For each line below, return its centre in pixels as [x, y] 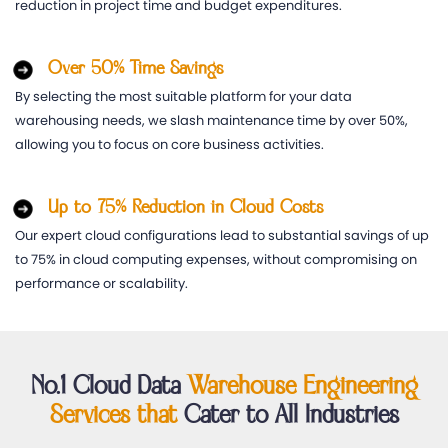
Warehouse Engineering [302, 386]
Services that [113, 415]
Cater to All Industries [287, 415]
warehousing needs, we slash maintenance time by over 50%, [211, 120]
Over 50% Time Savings [135, 68]
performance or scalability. [101, 283]
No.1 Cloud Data [109, 386]
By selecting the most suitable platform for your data [183, 96]
